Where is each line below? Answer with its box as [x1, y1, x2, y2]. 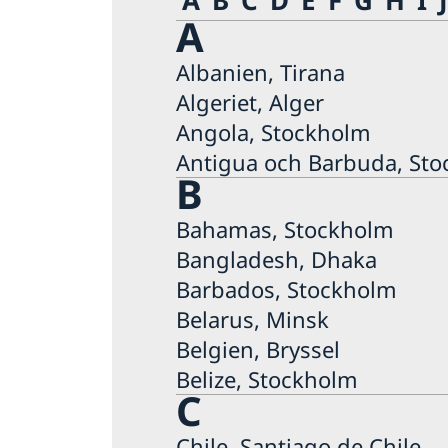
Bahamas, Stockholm [176, 213, 394, 244]
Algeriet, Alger [176, 86, 324, 117]
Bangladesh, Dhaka [176, 243, 377, 274]
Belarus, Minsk [176, 303, 329, 334]
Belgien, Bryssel [176, 333, 340, 364]
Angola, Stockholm [176, 116, 371, 147]
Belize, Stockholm [176, 363, 358, 394]
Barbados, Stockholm [176, 273, 397, 304]
